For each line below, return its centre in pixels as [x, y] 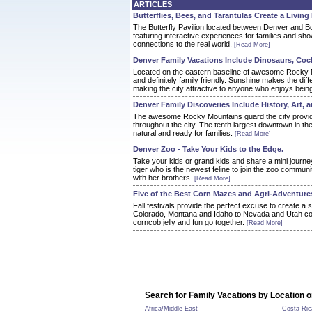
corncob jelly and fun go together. [190, 222]
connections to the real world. [184, 44]
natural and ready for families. [184, 133]
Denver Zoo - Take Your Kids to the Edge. [208, 149]
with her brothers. [164, 178]
